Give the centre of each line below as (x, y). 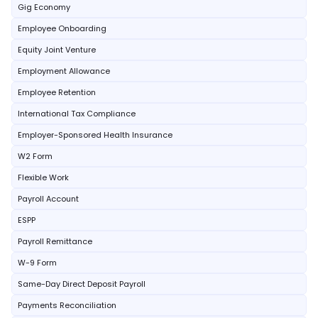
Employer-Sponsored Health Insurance (95, 135)
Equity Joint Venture (57, 50)
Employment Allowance (64, 71)
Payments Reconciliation (67, 305)
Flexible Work (43, 177)
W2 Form (35, 156)
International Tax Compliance (77, 114)
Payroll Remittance (55, 241)
